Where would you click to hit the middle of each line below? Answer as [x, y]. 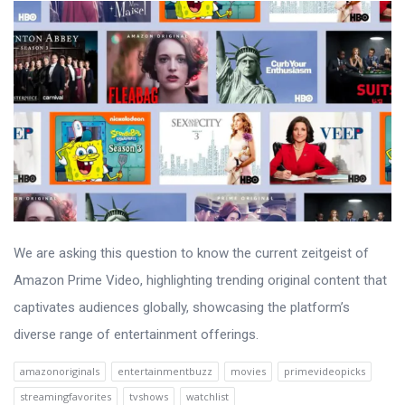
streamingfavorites [66, 396]
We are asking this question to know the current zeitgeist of [191, 253]
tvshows [149, 396]
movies [248, 371]
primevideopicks [325, 371]
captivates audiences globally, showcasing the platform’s [182, 307]
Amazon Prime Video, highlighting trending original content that [200, 280]
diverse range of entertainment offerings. [136, 334]
